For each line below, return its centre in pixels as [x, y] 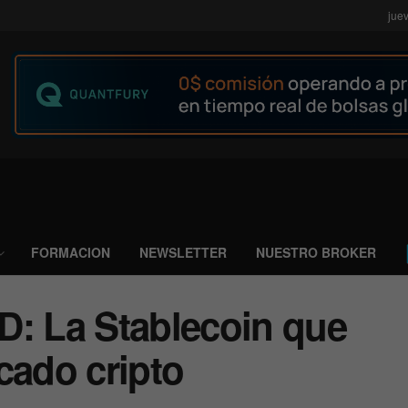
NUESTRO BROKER [316, 252]
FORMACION [71, 252]
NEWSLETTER [183, 252]
